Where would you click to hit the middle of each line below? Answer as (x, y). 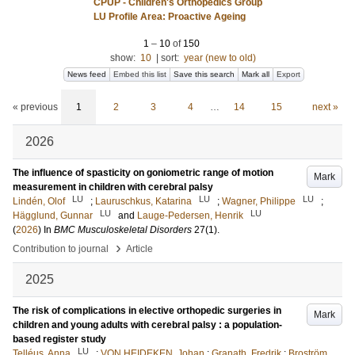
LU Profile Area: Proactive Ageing (169, 17)
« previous (35, 107)
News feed (87, 74)
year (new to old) (219, 58)
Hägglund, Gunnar (53, 216)
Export (288, 74)
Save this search (204, 74)
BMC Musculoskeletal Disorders (123, 230)
